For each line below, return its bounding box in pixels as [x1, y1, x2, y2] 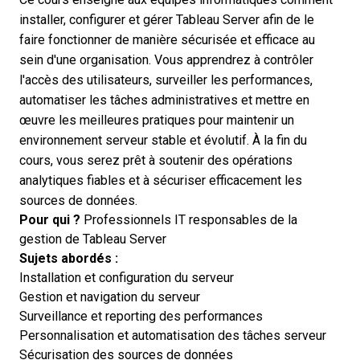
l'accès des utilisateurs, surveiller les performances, [19, 72, 313, 87]
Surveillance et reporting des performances [19, 309, 263, 323]
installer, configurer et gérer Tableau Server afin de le [19, 12, 314, 27]
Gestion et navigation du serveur [19, 289, 200, 304]
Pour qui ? [19, 212, 80, 227]
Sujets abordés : [19, 251, 118, 265]
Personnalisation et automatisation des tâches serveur [19, 328, 326, 342]
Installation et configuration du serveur [19, 270, 234, 284]
